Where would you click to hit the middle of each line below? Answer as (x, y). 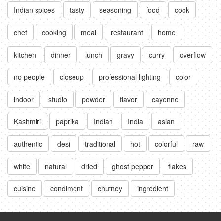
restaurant (127, 32)
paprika (67, 122)
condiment (67, 188)
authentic (28, 144)
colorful (166, 144)
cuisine (25, 188)
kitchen (25, 55)
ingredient (153, 188)
